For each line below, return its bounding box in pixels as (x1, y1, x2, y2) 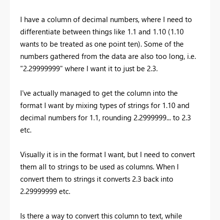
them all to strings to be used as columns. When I (20, 161, 179, 171)
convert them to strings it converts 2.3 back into (20, 173, 173, 184)
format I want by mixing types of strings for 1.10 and (20, 100, 190, 110)
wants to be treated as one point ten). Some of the (20, 38, 184, 49)
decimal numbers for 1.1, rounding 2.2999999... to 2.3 (20, 112, 191, 122)
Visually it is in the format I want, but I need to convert (20, 149, 195, 159)
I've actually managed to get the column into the (20, 87, 178, 98)
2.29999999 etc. (20, 186, 70, 196)
